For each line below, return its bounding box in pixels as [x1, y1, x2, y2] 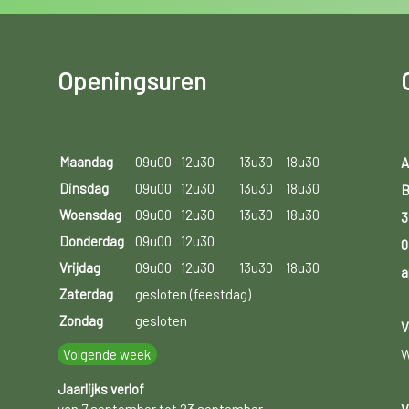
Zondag [58, 312, 103, 330]
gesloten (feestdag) [134, 286, 251, 303]
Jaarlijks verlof [57, 381, 144, 398]
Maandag [58, 153, 113, 171]
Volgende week [63, 346, 152, 363]
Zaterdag [58, 286, 113, 303]
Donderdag [58, 233, 124, 250]
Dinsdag [58, 180, 109, 197]
